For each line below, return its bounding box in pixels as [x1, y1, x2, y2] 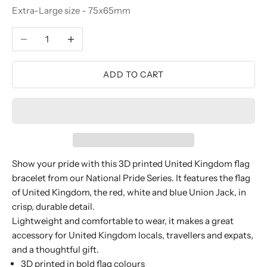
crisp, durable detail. [12, 201, 95, 213]
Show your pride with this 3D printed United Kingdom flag [12, 158, 250, 170]
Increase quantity [58, 28, 131, 40]
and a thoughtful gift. [12, 244, 99, 256]
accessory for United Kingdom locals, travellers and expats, [12, 229, 253, 241]
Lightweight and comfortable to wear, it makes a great [12, 215, 234, 227]
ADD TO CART [103, 69, 164, 80]
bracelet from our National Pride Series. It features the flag [12, 172, 250, 184]
